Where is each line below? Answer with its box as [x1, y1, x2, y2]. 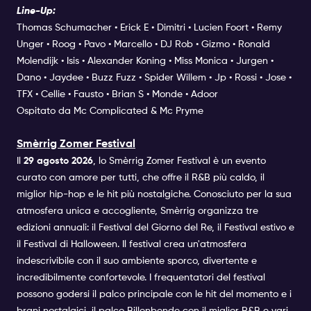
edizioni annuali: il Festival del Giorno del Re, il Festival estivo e [17, 222, 294, 233]
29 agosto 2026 [24, 155, 93, 166]
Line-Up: [17, 6, 56, 16]
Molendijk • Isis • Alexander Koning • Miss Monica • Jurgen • [17, 56, 274, 66]
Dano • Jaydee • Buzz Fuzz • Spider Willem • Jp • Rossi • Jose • [17, 72, 292, 83]
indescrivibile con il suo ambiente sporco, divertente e [17, 255, 257, 266]
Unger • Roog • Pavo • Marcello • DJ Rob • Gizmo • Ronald [17, 39, 270, 49]
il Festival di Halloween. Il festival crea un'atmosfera [17, 239, 246, 249]
